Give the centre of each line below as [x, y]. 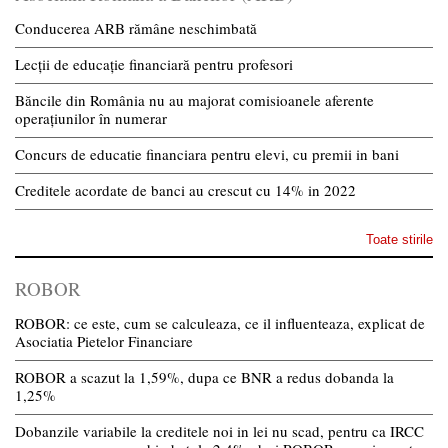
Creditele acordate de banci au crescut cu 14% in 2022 [185, 189]
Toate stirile [399, 239]
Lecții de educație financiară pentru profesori [154, 63]
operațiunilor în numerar [91, 117]
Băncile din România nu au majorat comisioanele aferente [194, 99]
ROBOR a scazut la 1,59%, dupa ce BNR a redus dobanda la [204, 376]
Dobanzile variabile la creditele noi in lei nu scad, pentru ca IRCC [219, 430]
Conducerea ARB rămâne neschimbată [136, 27]
